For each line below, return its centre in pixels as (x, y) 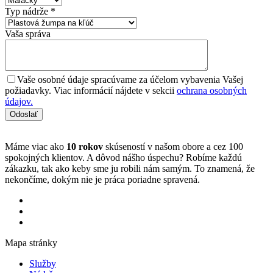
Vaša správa (28, 34)
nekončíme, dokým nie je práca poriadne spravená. (102, 180)
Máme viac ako (36, 147)
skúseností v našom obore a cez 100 (173, 147)
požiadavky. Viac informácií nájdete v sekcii (91, 91)
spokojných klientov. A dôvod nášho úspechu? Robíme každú (123, 158)
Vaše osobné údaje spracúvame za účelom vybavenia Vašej (130, 80)
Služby (43, 264)
